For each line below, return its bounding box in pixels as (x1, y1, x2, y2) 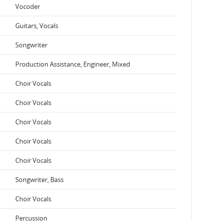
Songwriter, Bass (15, 175, 64, 184)
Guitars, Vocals (15, 21, 58, 30)
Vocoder (15, 1, 40, 11)
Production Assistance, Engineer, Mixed (15, 59, 130, 69)
